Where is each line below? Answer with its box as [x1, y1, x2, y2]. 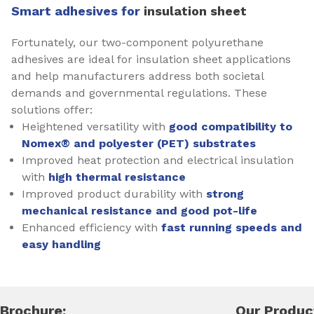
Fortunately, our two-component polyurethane [11, 36, 264, 49]
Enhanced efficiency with [22, 221, 161, 234]
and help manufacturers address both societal [11, 69, 264, 83]
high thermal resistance [48, 170, 186, 184]
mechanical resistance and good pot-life [22, 204, 257, 217]
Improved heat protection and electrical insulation [22, 153, 294, 167]
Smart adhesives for [11, 4, 144, 18]
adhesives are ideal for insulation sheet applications [11, 53, 291, 66]
